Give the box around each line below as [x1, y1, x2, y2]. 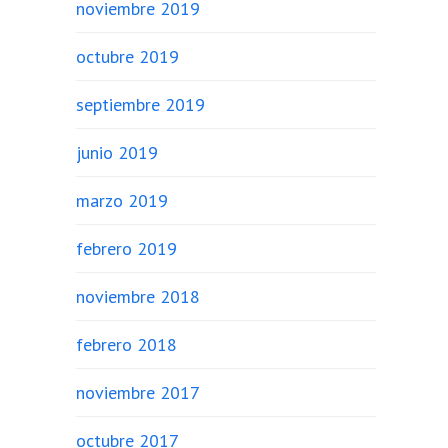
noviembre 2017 [76, 381, 200, 404]
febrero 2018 [76, 333, 177, 356]
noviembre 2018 [76, 285, 200, 308]
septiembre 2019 [76, 93, 205, 116]
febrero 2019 [76, 237, 177, 260]
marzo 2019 [76, 189, 168, 212]
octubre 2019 [76, 45, 179, 68]
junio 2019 [76, 141, 158, 164]
